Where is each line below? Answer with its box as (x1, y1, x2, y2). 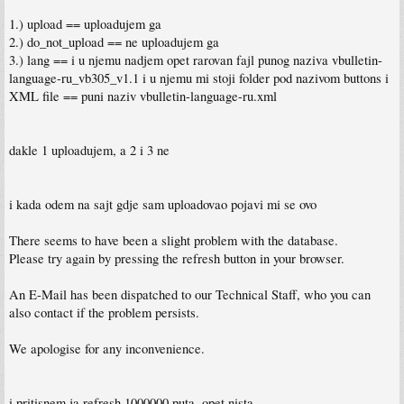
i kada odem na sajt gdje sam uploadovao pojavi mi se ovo (9, 196, 317, 213)
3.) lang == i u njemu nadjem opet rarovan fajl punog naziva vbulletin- (9, 51, 382, 69)
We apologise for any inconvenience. (9, 340, 205, 357)
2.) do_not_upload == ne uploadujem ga (9, 33, 219, 50)
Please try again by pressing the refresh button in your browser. (9, 250, 344, 267)
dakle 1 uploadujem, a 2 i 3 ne (9, 142, 170, 159)
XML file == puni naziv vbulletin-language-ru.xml (9, 87, 277, 105)
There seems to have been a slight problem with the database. (9, 232, 338, 249)
